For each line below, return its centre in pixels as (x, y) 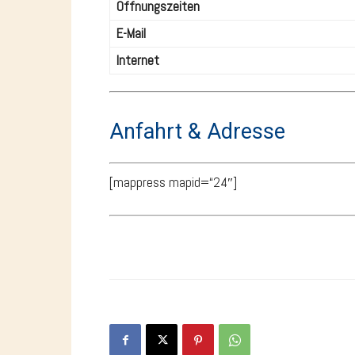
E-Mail (131, 34)
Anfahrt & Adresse (197, 132)
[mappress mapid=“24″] (173, 182)
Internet (138, 61)
